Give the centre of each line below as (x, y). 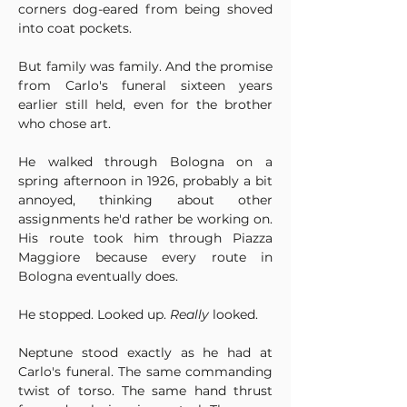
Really (189, 314)
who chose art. (65, 124)
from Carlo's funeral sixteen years (145, 85)
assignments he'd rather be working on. (145, 219)
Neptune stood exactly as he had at (145, 352)
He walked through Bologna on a (145, 162)
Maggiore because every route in (145, 257)
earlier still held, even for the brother (145, 104)
